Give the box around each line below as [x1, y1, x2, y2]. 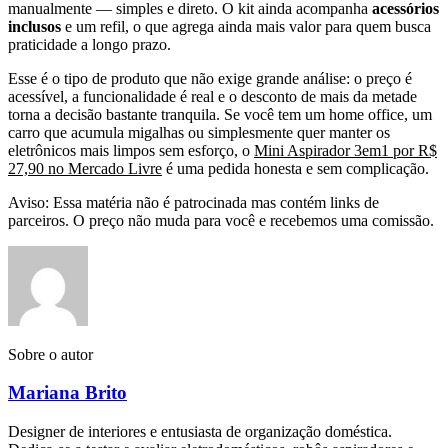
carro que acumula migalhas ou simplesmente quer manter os [8, 123, 390, 141]
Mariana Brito [8, 382, 127, 404]
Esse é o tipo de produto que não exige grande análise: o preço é [8, 69, 412, 87]
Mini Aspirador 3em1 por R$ [254, 141, 437, 159]
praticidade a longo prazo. [8, 35, 171, 53]
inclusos [8, 17, 61, 35]
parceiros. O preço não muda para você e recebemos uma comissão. [8, 211, 434, 229]
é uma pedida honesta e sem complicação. [162, 159, 429, 177]
